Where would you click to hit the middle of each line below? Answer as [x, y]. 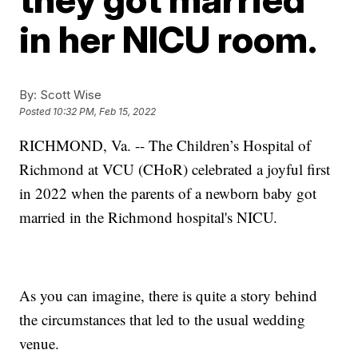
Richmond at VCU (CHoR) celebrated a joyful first [175, 169]
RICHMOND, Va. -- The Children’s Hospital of [165, 145]
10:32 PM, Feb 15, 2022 [105, 111]
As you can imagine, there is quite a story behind [169, 295]
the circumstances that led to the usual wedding [163, 319]
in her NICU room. [169, 39]
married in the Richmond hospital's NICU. [149, 217]
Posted [36, 111]
